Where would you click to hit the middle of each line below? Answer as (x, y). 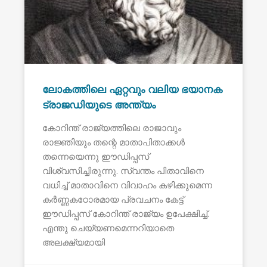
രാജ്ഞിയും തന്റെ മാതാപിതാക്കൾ (113, 142)
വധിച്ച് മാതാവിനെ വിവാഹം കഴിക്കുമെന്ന (127, 185)
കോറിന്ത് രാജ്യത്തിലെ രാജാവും (111, 128)
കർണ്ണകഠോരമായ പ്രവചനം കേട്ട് (113, 199)
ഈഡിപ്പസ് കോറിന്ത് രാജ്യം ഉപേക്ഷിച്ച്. (125, 213)
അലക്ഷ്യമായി (73, 242)
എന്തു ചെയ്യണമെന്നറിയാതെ (108, 228)
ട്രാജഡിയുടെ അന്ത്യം (99, 105)
